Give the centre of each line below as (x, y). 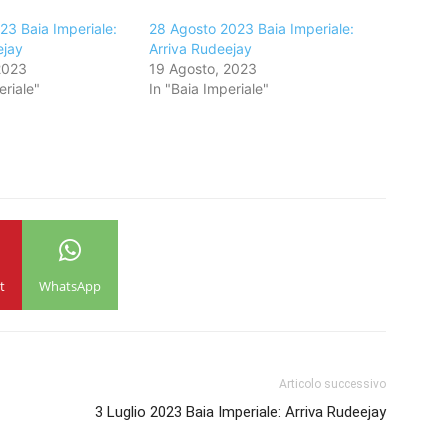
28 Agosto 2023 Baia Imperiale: (252, 28)
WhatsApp (70, 286)
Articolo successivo (332, 384)
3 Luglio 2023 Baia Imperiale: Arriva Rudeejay (240, 412)
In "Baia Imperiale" (209, 88)
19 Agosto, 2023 (203, 68)
